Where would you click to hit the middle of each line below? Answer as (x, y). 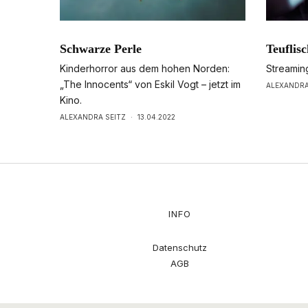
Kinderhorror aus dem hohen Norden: (145, 69)
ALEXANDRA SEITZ (93, 117)
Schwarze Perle (101, 49)
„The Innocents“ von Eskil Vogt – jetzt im (150, 85)
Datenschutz (180, 248)
